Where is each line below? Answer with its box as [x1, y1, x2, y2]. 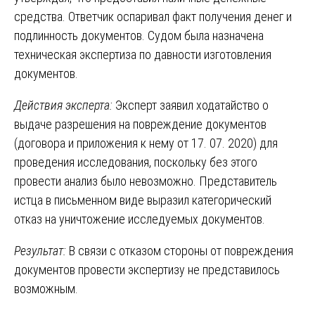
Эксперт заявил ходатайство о [115, 97, 269, 112]
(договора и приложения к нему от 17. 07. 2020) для [14, 135, 278, 150]
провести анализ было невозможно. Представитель [14, 173, 277, 188]
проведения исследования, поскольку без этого [14, 154, 257, 169]
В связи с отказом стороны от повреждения [69, 243, 293, 258]
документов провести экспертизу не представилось [14, 262, 280, 277]
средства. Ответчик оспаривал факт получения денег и [14, 8, 292, 24]
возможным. [14, 281, 78, 296]
